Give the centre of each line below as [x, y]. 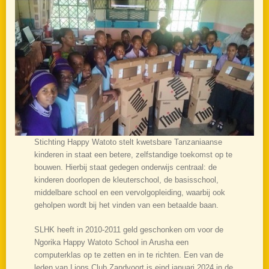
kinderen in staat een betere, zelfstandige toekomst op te [133, 155]
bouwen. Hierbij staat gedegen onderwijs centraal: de [125, 168]
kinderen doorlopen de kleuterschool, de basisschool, [126, 180]
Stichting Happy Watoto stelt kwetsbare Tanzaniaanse [128, 142]
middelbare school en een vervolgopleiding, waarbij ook [129, 193]
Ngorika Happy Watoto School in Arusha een [111, 243]
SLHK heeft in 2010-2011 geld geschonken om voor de [128, 230]
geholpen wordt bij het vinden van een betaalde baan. [126, 205]
